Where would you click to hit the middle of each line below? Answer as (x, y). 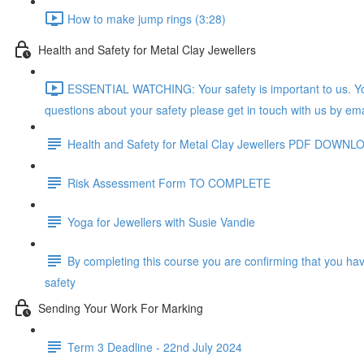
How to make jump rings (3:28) (147, 18)
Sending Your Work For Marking (121, 308)
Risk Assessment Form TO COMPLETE (169, 182)
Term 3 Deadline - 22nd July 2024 (155, 347)
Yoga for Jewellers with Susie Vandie (161, 221)
